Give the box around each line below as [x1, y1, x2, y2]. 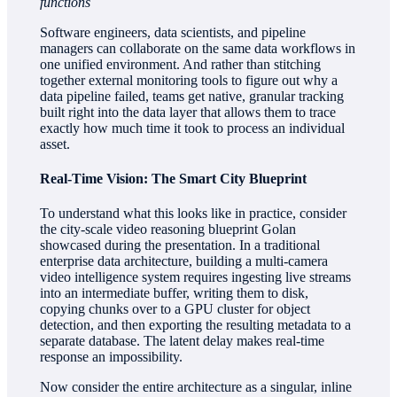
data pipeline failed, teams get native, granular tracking [40, 88, 345, 104]
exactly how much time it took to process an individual [40, 120, 346, 136]
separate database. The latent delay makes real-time [40, 333, 325, 349]
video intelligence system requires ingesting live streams [40, 269, 352, 285]
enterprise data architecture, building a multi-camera [40, 253, 329, 269]
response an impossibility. [40, 349, 183, 365]
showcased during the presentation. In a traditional [40, 237, 321, 253]
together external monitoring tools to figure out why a [40, 72, 339, 88]
